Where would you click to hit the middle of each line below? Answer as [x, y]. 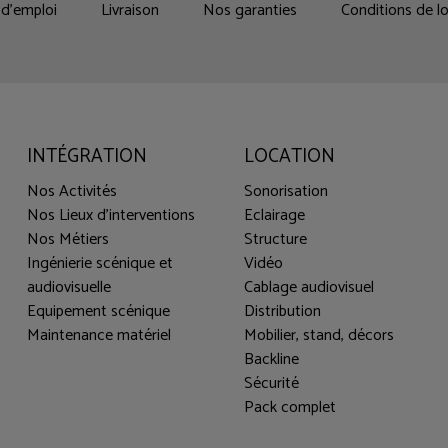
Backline [271, 360]
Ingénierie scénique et [100, 264]
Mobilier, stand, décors [318, 336]
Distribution [282, 312]
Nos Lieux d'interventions [111, 216]
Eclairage [274, 216]
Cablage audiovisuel [308, 288]
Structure [275, 240]
